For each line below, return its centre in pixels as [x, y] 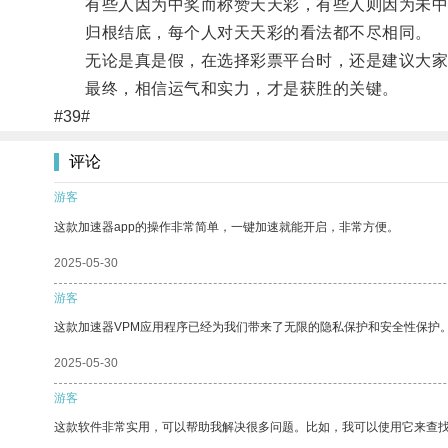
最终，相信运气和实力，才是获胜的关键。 [226, 88]
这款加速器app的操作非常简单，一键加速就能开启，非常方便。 [226, 226]
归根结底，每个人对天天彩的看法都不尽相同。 [242, 32]
